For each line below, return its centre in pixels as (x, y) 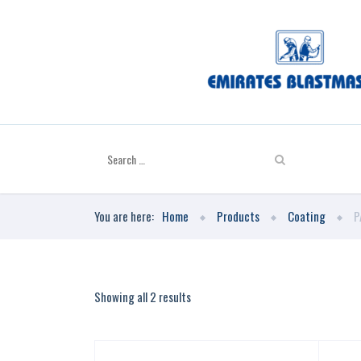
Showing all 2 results (143, 297)
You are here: (124, 216)
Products (238, 216)
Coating (307, 216)
